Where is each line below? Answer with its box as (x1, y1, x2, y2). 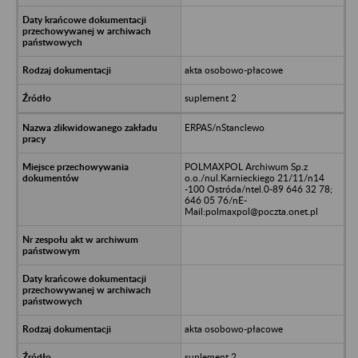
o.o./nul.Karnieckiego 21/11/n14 (184, 171, 324, 184)
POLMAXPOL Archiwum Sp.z (184, 160, 308, 173)
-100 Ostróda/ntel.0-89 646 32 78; (184, 182, 332, 195)
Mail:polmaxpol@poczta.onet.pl (184, 205, 318, 217)
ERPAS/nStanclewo (184, 121, 265, 133)
